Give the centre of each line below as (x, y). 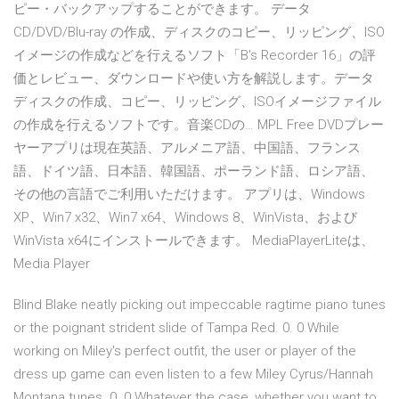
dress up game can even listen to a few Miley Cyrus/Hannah (193, 375)
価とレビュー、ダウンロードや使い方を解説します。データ (194, 79)
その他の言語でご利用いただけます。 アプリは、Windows (189, 195)
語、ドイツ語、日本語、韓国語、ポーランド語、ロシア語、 (194, 171)
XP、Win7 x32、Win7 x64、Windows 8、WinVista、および (185, 218)
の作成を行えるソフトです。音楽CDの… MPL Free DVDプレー (199, 125)
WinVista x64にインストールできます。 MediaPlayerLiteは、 (194, 241)
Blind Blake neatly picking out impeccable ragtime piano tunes (199, 305)
